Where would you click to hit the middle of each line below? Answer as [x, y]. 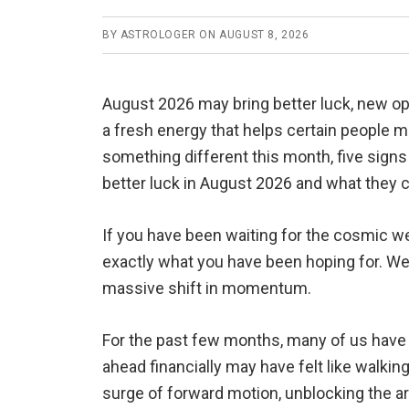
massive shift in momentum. [207, 288]
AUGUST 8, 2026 [264, 35]
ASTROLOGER [158, 35]
